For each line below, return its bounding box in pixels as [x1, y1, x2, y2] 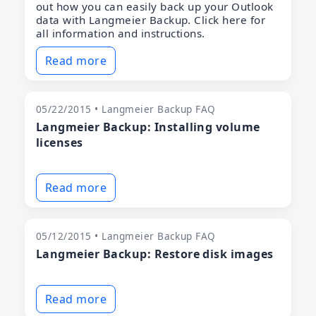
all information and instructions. [36, 25, 205, 40]
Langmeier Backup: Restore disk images [36, 245, 274, 262]
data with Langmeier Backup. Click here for [36, 12, 266, 27]
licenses [36, 134, 83, 150]
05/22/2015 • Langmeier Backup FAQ [36, 102, 216, 116]
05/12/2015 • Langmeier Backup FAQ [36, 229, 216, 243]
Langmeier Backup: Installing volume [36, 119, 260, 135]
